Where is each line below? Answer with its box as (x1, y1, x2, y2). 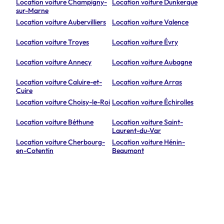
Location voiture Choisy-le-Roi (16, 97, 110, 107)
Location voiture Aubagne (112, 57, 192, 67)
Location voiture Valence (112, 17, 188, 27)
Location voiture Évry (112, 37, 178, 47)
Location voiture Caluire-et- (16, 77, 102, 87)
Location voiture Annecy (16, 57, 91, 67)
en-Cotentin (16, 146, 53, 155)
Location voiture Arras (112, 77, 182, 87)
